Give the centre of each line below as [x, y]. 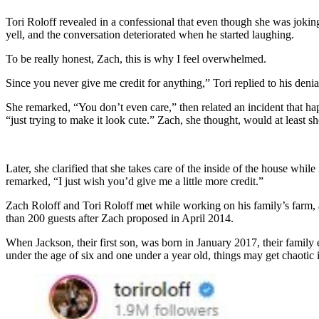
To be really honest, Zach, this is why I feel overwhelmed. [136, 58]
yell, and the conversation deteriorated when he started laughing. [150, 34]
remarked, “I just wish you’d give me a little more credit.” [135, 181]
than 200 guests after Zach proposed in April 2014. [120, 218]
